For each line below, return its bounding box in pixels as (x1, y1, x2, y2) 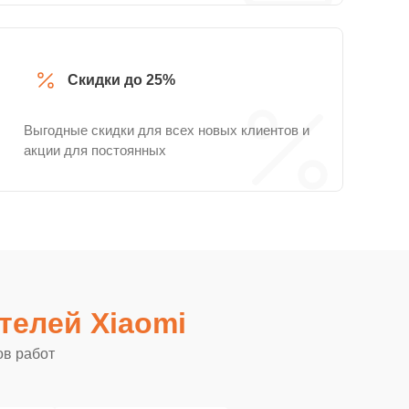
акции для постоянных (24, 142, 166, 158)
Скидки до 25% (68, 72, 175, 88)
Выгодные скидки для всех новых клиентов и (24, 122, 309, 138)
